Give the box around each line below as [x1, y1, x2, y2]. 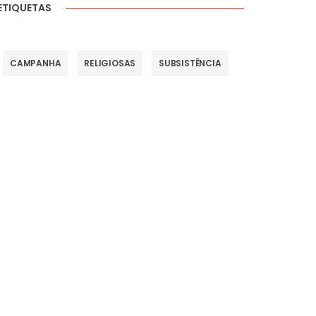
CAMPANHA [9, 57, 61, 70]
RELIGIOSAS [84, 57, 136, 70]
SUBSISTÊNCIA [159, 57, 221, 70]
